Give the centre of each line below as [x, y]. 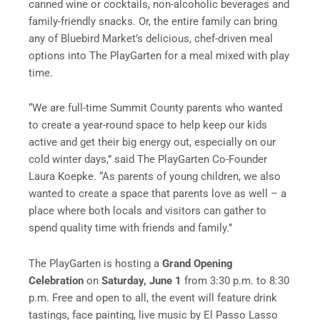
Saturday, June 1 [141, 280]
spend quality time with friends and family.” [132, 228]
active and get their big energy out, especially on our [152, 142]
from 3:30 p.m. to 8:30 [235, 280]
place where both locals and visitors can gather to [147, 211]
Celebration [56, 280]
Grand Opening [197, 263]
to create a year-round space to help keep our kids [148, 125]
